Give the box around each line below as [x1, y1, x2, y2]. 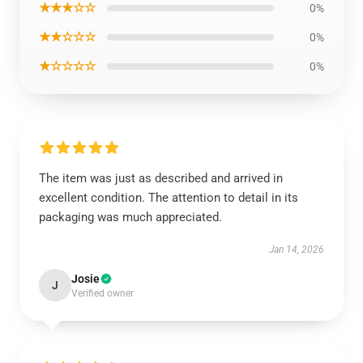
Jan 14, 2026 [269, 244, 324, 255]
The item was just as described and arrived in [39, 171, 283, 186]
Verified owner [71, 288, 134, 299]
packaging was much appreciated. [39, 210, 222, 224]
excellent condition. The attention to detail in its [39, 190, 298, 205]
